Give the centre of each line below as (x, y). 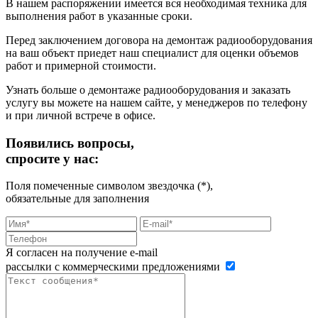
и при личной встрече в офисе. (81, 115)
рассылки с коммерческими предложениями (114, 267)
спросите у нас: (52, 158)
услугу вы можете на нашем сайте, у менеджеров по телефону (157, 102)
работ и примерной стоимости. (81, 65)
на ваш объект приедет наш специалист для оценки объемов (152, 53)
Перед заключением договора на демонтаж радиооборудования (159, 40)
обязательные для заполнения (77, 199)
